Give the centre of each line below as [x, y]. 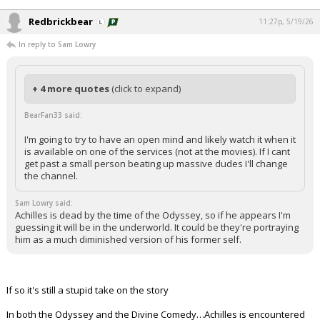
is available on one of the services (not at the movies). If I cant [157, 151]
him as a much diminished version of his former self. [128, 239]
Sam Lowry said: [44, 203]
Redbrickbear [61, 21]
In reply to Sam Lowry [57, 44]
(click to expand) [146, 89]
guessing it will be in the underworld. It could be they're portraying [157, 227]
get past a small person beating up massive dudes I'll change [156, 164]
